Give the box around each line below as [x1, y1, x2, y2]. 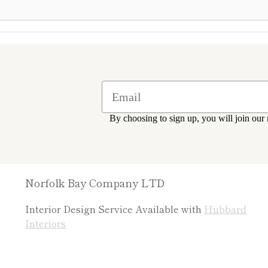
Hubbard [204, 201, 247, 216]
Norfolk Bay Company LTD [25, 174, 165, 190]
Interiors [25, 215, 66, 230]
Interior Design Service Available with [25, 201, 205, 216]
